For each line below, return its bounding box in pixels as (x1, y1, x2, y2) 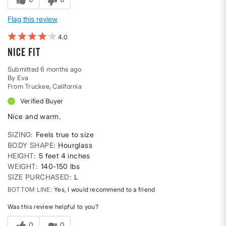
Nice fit (8, 46, 41, 59)
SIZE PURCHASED (8, 173, 70, 182)
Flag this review (8, 15, 58, 24)
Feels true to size (35, 130, 94, 139)
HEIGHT (8, 151, 34, 160)
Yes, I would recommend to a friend (52, 186, 155, 194)
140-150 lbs (40, 162, 80, 171)
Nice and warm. (8, 112, 62, 121)
